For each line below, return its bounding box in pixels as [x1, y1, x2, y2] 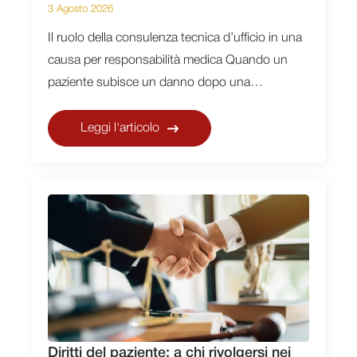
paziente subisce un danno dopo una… [48, 77, 263, 89]
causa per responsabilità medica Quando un [48, 55, 288, 67]
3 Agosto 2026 [48, 5, 113, 14]
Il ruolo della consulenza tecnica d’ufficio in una [48, 33, 302, 45]
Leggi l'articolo [80, 123, 159, 135]
